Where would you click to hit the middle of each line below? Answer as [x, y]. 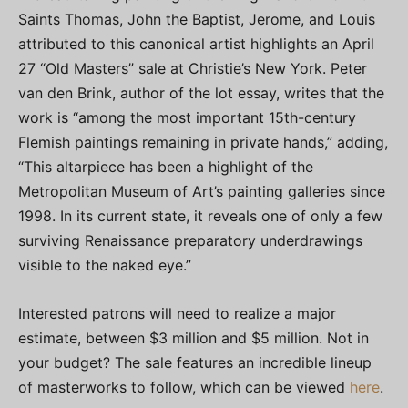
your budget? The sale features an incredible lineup [195, 363]
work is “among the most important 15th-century [187, 118]
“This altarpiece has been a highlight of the [166, 167]
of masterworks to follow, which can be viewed [184, 388]
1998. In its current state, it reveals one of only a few [200, 216]
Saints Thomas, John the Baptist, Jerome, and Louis [197, 20]
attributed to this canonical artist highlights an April [196, 44]
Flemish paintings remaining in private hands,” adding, [203, 143]
